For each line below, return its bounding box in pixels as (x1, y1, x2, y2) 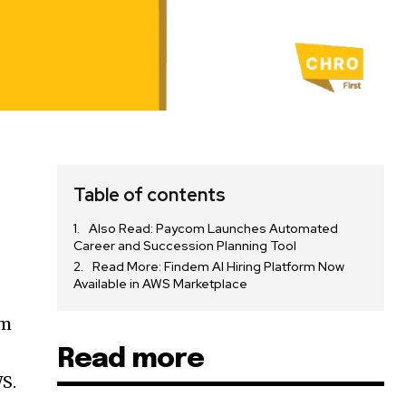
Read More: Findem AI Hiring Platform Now (92, 258, 345, 275)
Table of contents (73, 183, 227, 208)
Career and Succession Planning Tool (73, 237, 297, 255)
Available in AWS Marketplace (73, 275, 248, 293)
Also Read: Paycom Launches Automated (89, 220, 339, 237)
